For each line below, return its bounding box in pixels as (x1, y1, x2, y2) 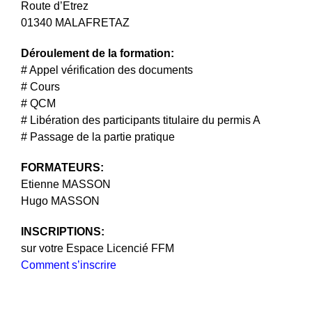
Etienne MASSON (21, 178, 111, 190)
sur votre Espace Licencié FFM (21, 242, 174, 254)
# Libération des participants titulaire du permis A (21, 114, 260, 126)
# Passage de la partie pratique (21, 131, 175, 143)
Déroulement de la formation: (21, 47, 174, 59)
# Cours (21, 81, 60, 93)
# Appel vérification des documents (21, 64, 193, 76)
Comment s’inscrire (21, 259, 116, 271)
